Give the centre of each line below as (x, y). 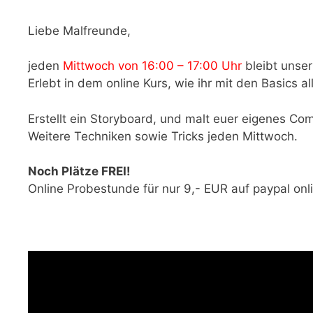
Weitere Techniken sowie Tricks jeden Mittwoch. (163, 136)
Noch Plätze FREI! (79, 172)
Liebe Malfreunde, (79, 30)
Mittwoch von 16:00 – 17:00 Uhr (152, 66)
